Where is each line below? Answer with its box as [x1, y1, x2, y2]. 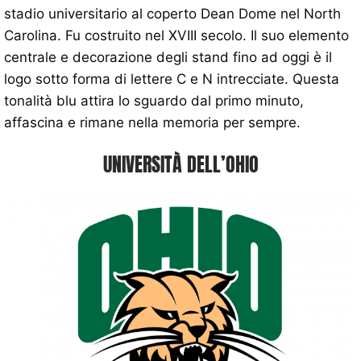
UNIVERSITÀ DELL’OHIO [102, 149, 259, 179]
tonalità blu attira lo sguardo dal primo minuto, [4, 92, 304, 109]
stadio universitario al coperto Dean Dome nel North [4, 5, 341, 22]
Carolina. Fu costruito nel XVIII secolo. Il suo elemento [4, 27, 349, 44]
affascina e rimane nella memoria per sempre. [4, 114, 301, 131]
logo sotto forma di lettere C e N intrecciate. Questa [4, 70, 339, 87]
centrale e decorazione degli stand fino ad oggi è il [4, 48, 332, 65]
